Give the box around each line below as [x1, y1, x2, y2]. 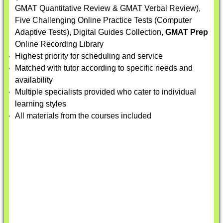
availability [15, 76, 53, 84]
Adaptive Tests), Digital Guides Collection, [15, 28, 165, 36]
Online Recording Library [15, 40, 104, 48]
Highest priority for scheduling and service [15, 52, 163, 60]
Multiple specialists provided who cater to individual [15, 88, 196, 96]
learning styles [15, 100, 66, 108]
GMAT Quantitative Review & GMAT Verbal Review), [15, 4, 201, 12]
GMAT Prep [165, 28, 208, 36]
